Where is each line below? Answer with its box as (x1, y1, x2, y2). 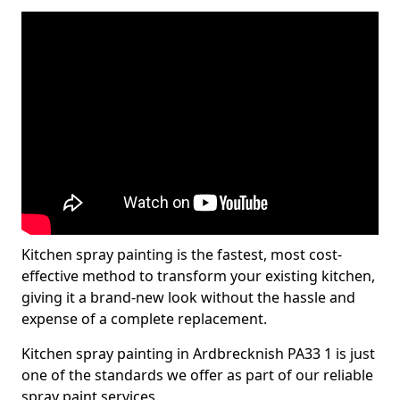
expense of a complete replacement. (21, 309, 267, 329)
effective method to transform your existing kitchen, (21, 266, 375, 286)
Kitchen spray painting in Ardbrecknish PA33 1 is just (21, 344, 375, 363)
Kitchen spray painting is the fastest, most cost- (21, 245, 342, 264)
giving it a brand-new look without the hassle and (21, 287, 355, 307)
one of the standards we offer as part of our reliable (21, 365, 373, 385)
